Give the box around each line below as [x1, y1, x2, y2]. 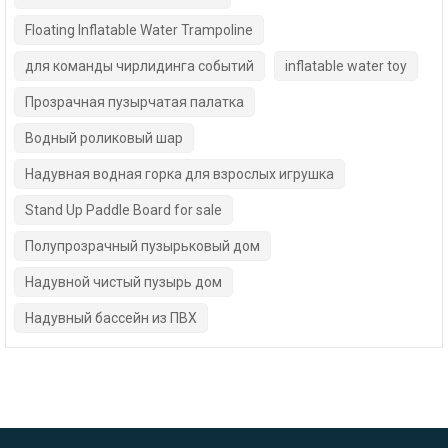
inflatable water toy [285, 58, 407, 75]
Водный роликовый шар [25, 130, 183, 147]
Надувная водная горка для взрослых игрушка [25, 166, 334, 183]
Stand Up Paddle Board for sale [25, 202, 222, 219]
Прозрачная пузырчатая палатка [25, 94, 244, 111]
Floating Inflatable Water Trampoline [25, 22, 253, 39]
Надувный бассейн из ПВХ [25, 310, 197, 327]
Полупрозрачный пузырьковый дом [25, 238, 260, 255]
